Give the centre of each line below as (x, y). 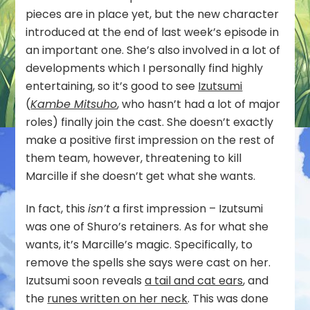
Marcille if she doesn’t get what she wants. (141, 176)
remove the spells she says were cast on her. (148, 263)
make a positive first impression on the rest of (151, 140)
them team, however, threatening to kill (134, 158)
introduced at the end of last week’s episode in (153, 33)
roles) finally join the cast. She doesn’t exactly (150, 122)
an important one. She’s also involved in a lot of (153, 51)
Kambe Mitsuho (74, 104)
